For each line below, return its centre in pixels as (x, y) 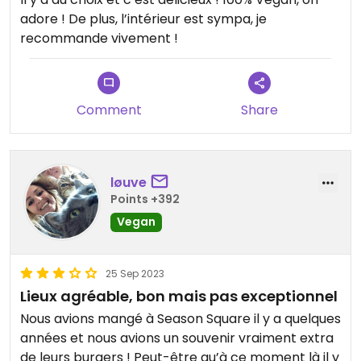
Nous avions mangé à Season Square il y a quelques (180, 319)
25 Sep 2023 (135, 274)
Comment (109, 110)
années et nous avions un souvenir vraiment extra (177, 338)
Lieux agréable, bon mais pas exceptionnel (179, 297)
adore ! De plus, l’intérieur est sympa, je (143, 19)
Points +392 (145, 199)
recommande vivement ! (99, 39)
